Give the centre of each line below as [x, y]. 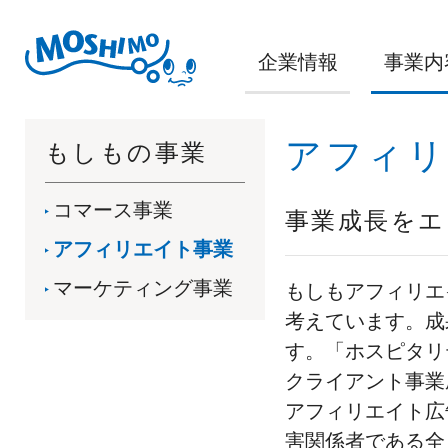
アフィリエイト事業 [143, 249]
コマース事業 [113, 210]
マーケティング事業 [143, 288]
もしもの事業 [126, 152]
